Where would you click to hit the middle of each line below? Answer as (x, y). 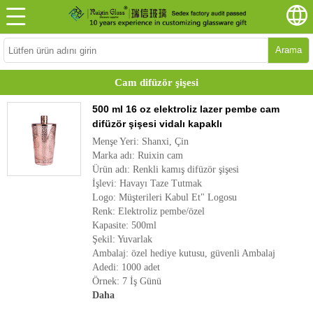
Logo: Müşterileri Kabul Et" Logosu (165, 197)
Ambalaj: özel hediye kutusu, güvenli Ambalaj (184, 253)
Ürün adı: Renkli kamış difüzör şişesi (166, 169)
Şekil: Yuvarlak (122, 239)
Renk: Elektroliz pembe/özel (148, 211)
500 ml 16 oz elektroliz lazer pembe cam (186, 109)
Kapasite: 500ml (124, 225)
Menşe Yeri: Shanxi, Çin (140, 141)
